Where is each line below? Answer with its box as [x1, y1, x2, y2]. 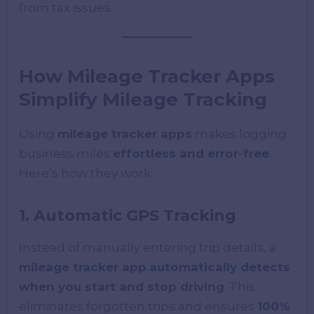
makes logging [192, 127, 287, 142]
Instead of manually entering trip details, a [19, 240, 277, 254]
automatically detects [149, 259, 291, 274]
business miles [19, 146, 114, 161]
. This [224, 279, 256, 294]
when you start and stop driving [19, 279, 225, 294]
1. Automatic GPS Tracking [19, 206, 237, 226]
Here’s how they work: [19, 166, 153, 181]
